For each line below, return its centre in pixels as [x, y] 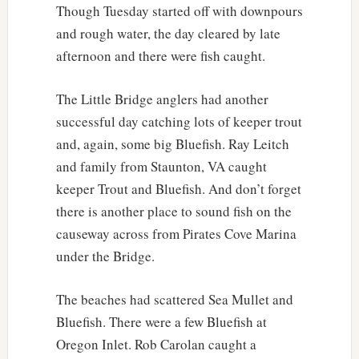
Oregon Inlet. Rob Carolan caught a [156, 344]
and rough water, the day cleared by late [168, 33]
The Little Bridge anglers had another [162, 99]
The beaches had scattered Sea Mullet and [174, 299]
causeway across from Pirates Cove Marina [176, 233]
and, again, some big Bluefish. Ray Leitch [172, 143]
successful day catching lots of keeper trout [179, 121]
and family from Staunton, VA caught [161, 166]
